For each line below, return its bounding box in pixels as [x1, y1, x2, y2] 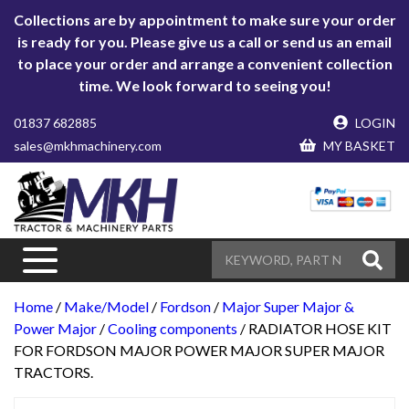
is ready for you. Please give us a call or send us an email [17, 33, 392, 50]
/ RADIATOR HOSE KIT [237, 319, 392, 337]
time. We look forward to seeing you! [78, 77, 331, 94]
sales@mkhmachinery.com [14, 138, 162, 153]
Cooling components [108, 319, 237, 337]
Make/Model [64, 297, 149, 315]
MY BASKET [320, 138, 395, 153]
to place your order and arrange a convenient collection [16, 55, 393, 72]
